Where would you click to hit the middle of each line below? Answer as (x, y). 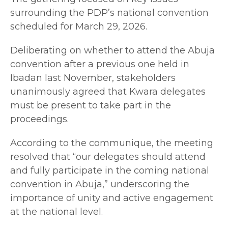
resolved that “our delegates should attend (108, 157)
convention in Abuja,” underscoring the (100, 184)
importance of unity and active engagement (112, 198)
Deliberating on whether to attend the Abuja (112, 51)
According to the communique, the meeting (112, 143)
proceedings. (39, 119)
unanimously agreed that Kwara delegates (108, 92)
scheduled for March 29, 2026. (79, 27)
